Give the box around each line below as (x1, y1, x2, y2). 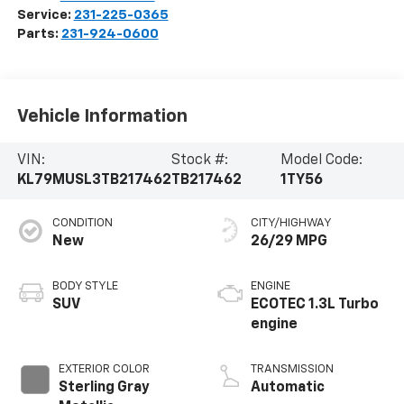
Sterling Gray (58, 381, 150, 396)
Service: (16, 8, 74, 23)
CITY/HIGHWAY (251, 217, 332, 230)
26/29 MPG (251, 234, 327, 250)
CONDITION (51, 217, 113, 230)
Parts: (16, 27, 61, 41)
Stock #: (171, 153, 229, 169)
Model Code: (280, 153, 363, 169)
